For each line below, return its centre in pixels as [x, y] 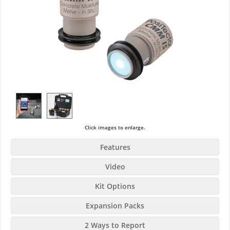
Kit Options [115, 186]
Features [115, 147]
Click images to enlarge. [115, 128]
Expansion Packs [115, 206]
